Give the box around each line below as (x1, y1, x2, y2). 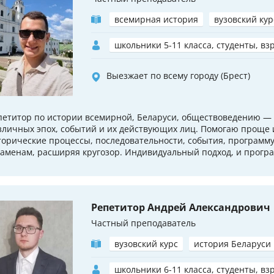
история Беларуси (194, 238, 271, 250)
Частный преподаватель (91, 217, 196, 229)
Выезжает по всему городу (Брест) (106, 70, 250, 82)
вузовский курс (114, 238, 178, 250)
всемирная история (114, 13, 198, 26)
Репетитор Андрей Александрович (91, 201, 270, 215)
